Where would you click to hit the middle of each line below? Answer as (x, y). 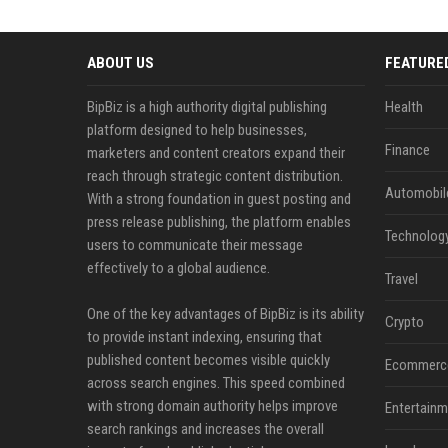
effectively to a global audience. (178, 268)
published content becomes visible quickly (208, 360)
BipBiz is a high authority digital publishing (207, 107)
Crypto (404, 322)
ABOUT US (120, 63)
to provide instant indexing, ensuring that (204, 337)
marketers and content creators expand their (216, 153)
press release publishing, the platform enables (219, 222)
